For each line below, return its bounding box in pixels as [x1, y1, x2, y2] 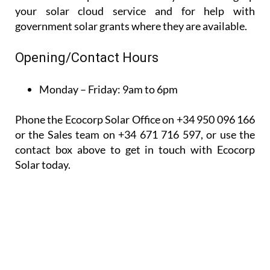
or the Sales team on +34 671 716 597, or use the [15, 128, 255, 142]
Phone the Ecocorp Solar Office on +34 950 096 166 [15, 113, 255, 127]
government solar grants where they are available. [15, 19, 247, 33]
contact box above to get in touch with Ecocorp [15, 143, 255, 157]
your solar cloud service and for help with [15, 4, 255, 18]
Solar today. [15, 158, 71, 172]
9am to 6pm [122, 83, 178, 96]
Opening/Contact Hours [15, 50, 159, 66]
